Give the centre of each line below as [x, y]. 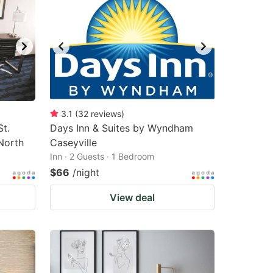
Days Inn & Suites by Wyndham [122, 128]
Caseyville [73, 143]
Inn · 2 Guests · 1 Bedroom [102, 156]
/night [86, 172]
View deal [132, 197]
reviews [106, 114]
